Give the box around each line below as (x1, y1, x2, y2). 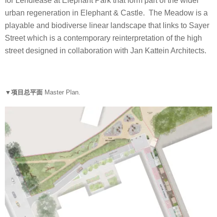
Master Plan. (45, 88, 80, 96)
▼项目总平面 (5, 88, 45, 96)
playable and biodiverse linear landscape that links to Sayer (5, 21, 209, 30)
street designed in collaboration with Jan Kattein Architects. (5, 46, 206, 55)
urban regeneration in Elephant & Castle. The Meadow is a (5, 9, 208, 17)
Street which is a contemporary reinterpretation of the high (5, 34, 202, 43)
